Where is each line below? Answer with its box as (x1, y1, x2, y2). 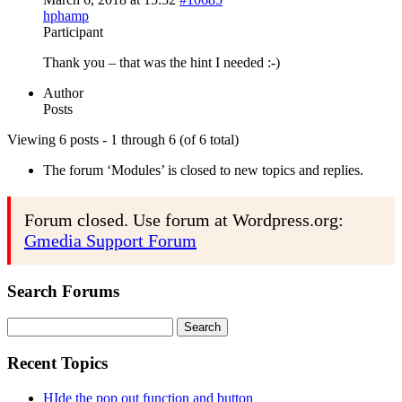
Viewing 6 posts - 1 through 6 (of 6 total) (7, 131, 239, 147)
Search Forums (7, 281, 119, 301)
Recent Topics (7, 353, 108, 372)
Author (43, 84, 83, 100)
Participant (43, 23, 103, 39)
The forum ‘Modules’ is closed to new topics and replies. (43, 162, 363, 178)
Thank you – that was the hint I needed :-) (43, 54, 280, 70)
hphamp (43, 7, 89, 23)
